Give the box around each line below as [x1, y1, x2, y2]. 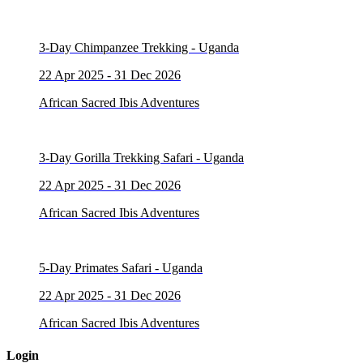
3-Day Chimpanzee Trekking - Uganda [39, 41, 239, 55]
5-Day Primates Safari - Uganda [39, 261, 203, 275]
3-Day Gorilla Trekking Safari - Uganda [39, 151, 244, 165]
